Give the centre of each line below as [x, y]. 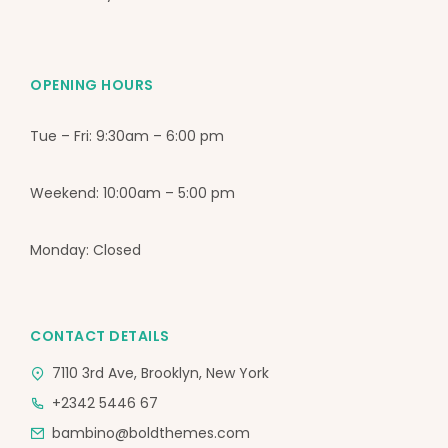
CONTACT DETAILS [100, 336]
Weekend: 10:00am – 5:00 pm [132, 193]
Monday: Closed [85, 250]
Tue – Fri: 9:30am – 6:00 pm [127, 136]
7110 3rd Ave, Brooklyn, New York [160, 373]
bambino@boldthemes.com [151, 433]
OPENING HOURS [92, 85]
